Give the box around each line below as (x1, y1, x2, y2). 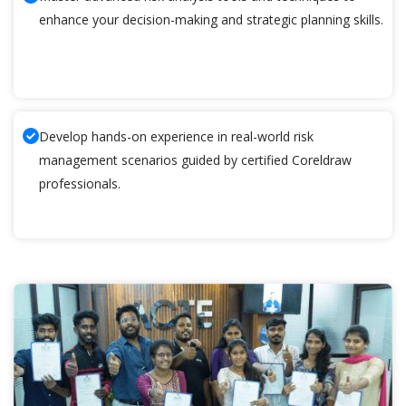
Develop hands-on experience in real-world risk (39, 128, 314, 146)
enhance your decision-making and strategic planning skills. (39, 11, 383, 29)
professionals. (39, 175, 121, 193)
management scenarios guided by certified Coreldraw (39, 151, 352, 169)
